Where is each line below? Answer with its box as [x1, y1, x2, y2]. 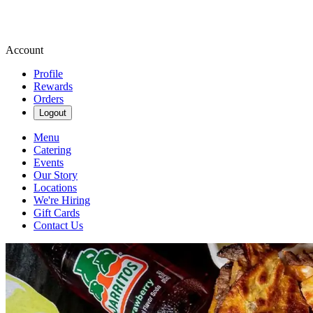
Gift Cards [34, 207, 80, 219]
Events [34, 156, 64, 168]
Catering [34, 144, 71, 156]
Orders [34, 93, 64, 105]
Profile [34, 68, 63, 80]
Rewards [34, 80, 73, 92]
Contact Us [34, 219, 83, 231]
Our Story [34, 169, 78, 181]
